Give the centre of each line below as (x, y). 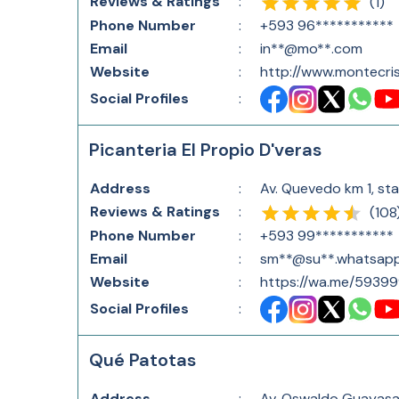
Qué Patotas (142, 360)
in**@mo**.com (311, 49)
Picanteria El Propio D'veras (205, 150)
